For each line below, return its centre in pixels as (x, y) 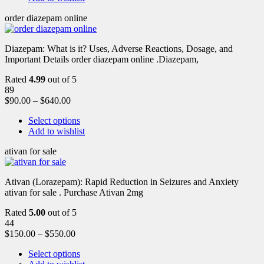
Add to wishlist (57, 131)
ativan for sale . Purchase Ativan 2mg (74, 192)
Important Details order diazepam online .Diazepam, (102, 59)
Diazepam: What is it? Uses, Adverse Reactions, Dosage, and (119, 48)
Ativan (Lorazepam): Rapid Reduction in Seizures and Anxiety (122, 181)
